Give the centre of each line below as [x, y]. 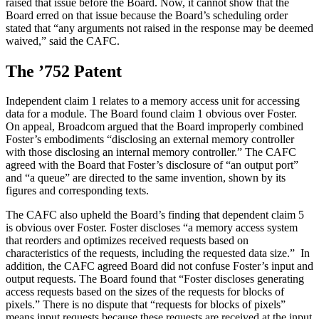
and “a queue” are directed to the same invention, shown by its [146, 178]
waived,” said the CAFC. [63, 41]
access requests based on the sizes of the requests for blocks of [145, 292]
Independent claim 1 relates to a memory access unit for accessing [153, 101]
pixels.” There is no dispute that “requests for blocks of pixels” [146, 305]
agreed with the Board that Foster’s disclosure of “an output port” [152, 165]
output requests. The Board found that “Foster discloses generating [155, 279]
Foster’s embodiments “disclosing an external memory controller [150, 140]
